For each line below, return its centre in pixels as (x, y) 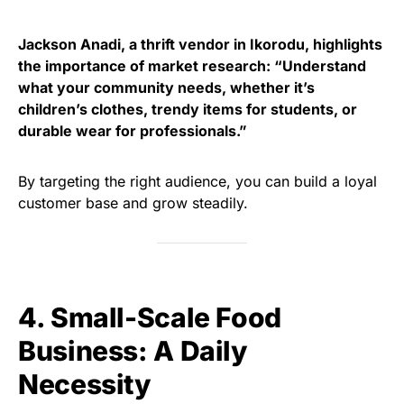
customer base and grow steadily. (133, 203)
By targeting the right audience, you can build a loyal (197, 182)
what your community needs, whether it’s (166, 88)
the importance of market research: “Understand (192, 66)
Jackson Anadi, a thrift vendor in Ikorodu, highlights (200, 45)
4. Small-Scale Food (150, 318)
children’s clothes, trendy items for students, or (188, 110)
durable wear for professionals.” (133, 131)
